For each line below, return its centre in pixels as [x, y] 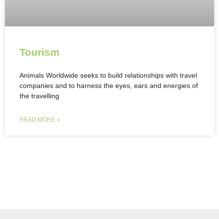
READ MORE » [40, 120]
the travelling [39, 96]
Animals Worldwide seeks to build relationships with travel [108, 75]
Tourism [40, 52]
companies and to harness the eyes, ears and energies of [109, 85]
